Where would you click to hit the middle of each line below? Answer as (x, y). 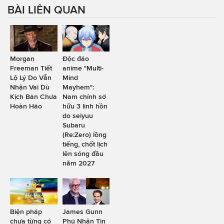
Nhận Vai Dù (30, 87)
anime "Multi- (83, 68)
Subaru (73, 125)
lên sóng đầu (83, 153)
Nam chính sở (84, 96)
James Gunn (82, 212)
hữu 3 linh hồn (85, 106)
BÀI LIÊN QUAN (46, 9)
